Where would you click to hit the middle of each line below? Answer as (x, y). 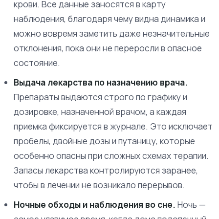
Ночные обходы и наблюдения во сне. (95, 204)
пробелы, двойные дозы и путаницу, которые (104, 141)
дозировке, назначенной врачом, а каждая (100, 111)
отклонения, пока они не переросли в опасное (108, 48)
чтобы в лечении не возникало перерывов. (99, 185)
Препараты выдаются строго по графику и (100, 97)
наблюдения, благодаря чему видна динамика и (109, 19)
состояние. (37, 63)
